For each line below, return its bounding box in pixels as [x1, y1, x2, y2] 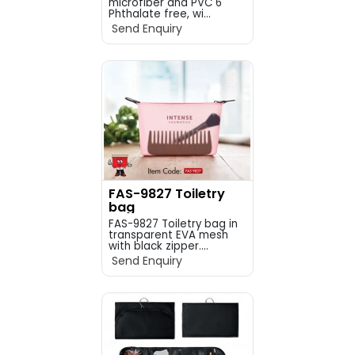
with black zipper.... [108, 239, 208, 254]
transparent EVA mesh [108, 227, 228, 242]
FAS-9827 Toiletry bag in [108, 216, 238, 231]
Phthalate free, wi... [108, 6, 211, 21]
